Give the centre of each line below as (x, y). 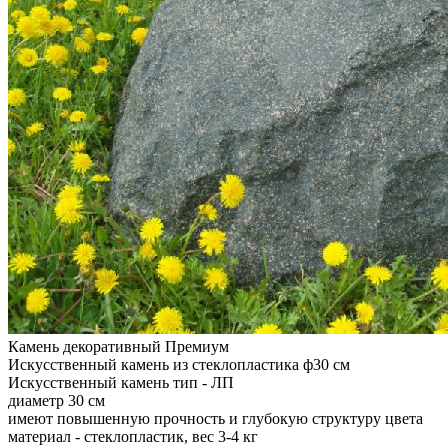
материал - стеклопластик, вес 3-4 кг (133, 437)
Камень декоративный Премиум (118, 347)
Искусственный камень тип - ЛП (121, 383)
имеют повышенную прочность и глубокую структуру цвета (215, 419)
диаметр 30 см (56, 401)
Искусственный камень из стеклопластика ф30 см (179, 365)
